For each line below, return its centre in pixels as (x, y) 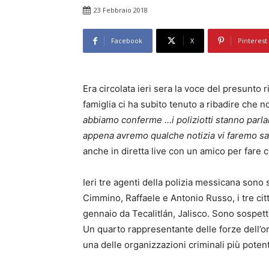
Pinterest (252, 41)
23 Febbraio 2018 (121, 10)
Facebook (127, 41)
